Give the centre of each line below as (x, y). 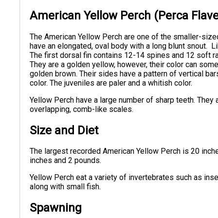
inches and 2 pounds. (66, 161)
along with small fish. (65, 187)
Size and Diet (64, 130)
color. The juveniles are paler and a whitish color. (112, 83)
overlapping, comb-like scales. (84, 109)
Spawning (56, 208)
